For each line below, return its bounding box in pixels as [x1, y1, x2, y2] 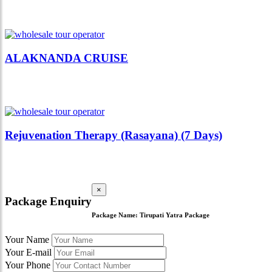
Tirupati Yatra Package [140, 211, 209, 219]
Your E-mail [5, 246, 52, 257]
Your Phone [5, 259, 50, 270]
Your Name [5, 234, 49, 245]
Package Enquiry [5, 194, 92, 208]
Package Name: [92, 211, 140, 219]
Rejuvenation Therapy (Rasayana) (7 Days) [5, 128, 222, 141]
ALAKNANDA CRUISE [5, 52, 128, 65]
